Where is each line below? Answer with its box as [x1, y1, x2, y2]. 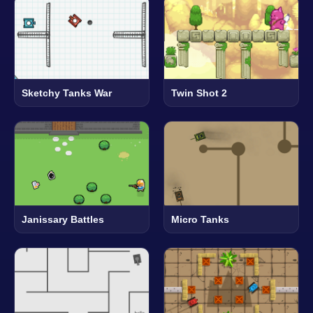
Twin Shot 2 [171, 87, 227, 99]
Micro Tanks [171, 213, 229, 225]
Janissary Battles [22, 213, 104, 225]
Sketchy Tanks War [22, 87, 112, 99]
